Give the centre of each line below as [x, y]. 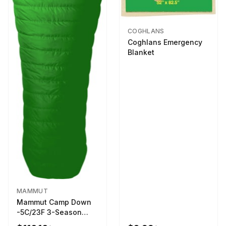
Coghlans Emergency [165, 42]
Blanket [141, 52]
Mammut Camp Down [54, 202]
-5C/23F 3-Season [49, 212]
